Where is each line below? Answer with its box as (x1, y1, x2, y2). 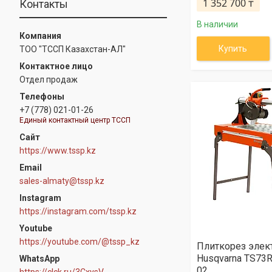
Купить (219, 44, 248, 53)
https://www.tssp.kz (19, 145, 96, 155)
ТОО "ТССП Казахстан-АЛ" (19, 44, 126, 54)
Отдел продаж (19, 75, 78, 84)
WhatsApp (19, 253, 59, 263)
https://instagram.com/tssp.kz (19, 206, 137, 216)
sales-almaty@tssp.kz (19, 175, 104, 186)
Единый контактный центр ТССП (19, 115, 131, 124)
